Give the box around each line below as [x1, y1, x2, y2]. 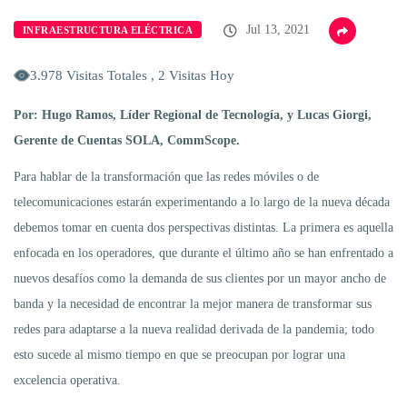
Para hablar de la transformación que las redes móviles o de [14, 169, 319, 184]
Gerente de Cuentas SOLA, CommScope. [14, 133, 240, 147]
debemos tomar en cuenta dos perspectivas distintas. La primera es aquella [14, 220, 393, 234]
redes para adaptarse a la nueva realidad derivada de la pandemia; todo [14, 322, 374, 336]
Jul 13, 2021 [243, 22, 310, 36]
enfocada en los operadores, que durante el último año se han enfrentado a [14, 245, 393, 260]
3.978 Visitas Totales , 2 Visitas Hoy [30, 67, 234, 83]
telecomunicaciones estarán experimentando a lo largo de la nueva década [14, 194, 390, 209]
